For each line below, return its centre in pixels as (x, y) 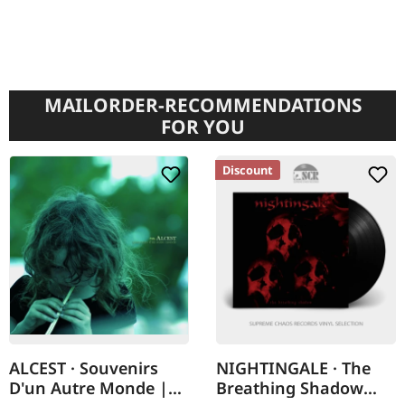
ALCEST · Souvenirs (84, 368)
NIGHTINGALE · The (293, 368)
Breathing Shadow (290, 388)
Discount (248, 170)
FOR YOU (202, 127)
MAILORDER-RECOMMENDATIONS (202, 105)
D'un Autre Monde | (89, 388)
